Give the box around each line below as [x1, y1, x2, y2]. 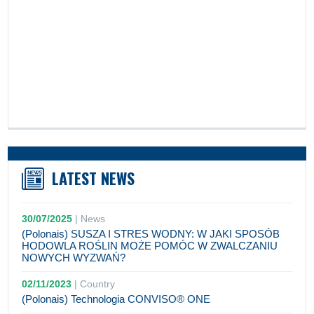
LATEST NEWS [52, 167, 135, 189]
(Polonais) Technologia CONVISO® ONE [22, 293, 211, 305]
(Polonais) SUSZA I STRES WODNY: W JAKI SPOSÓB [22, 228, 280, 240]
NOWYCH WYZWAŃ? [22, 252, 126, 264]
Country [80, 278, 116, 289]
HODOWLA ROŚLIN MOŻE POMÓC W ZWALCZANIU [22, 240, 278, 252]
